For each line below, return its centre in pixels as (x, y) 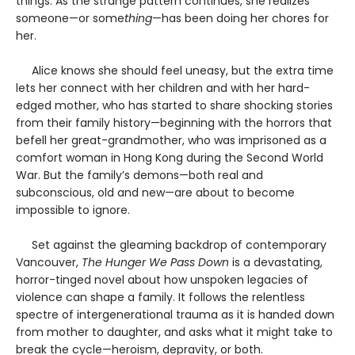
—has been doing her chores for (240, 18)
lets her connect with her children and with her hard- (163, 88)
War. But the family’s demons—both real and (139, 175)
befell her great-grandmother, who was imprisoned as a (171, 140)
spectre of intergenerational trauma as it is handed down (175, 314)
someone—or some (70, 18)
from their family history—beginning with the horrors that (174, 122)
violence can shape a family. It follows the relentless (160, 297)
